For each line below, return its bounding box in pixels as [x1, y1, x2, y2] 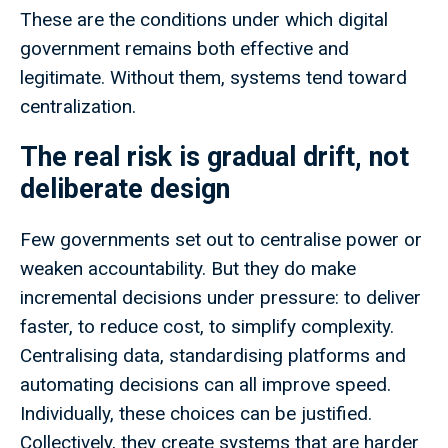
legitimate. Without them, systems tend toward [20, 66, 407, 90]
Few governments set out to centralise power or [20, 228, 422, 252]
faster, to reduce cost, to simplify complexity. [20, 315, 394, 339]
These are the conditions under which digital [20, 8, 388, 32]
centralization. [20, 95, 136, 119]
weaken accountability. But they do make [20, 257, 356, 281]
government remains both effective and [20, 37, 349, 61]
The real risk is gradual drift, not [20, 141, 409, 174]
